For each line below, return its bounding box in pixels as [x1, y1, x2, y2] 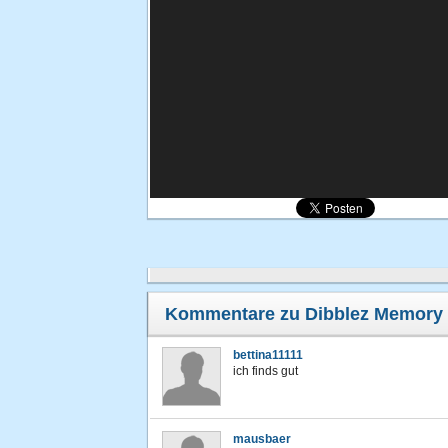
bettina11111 [233, 348, 303, 362]
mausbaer [233, 432, 291, 446]
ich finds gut [233, 364, 298, 378]
